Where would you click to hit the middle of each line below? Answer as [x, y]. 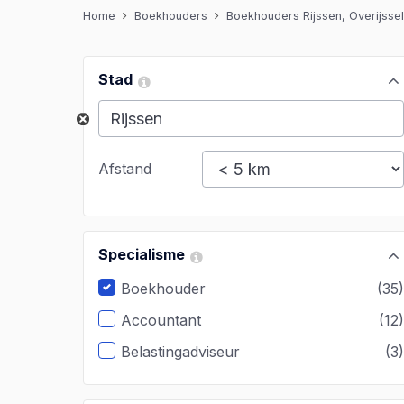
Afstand [127, 169]
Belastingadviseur [180, 352]
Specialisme [142, 254]
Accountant [161, 320]
